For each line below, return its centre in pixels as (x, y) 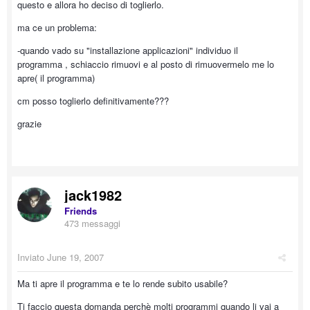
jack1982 (93, 195)
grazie (29, 124)
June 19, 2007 (75, 257)
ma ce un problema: (57, 27)
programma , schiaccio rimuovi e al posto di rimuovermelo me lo (146, 64)
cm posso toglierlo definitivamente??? (93, 101)
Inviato (32, 257)
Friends (81, 211)
